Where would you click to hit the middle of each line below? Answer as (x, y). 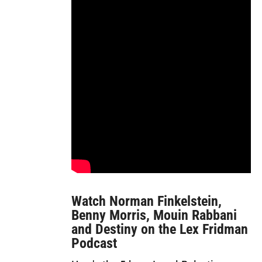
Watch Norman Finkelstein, (146, 201)
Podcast (94, 243)
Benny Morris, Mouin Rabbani (154, 215)
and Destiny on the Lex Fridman (160, 229)
